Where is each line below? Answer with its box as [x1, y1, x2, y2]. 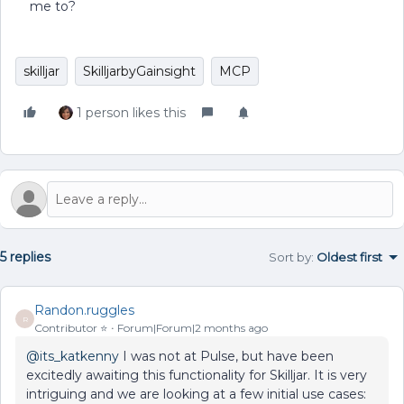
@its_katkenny [26, 348, 119, 364]
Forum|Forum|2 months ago [117, 321, 268, 335]
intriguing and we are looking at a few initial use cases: [26, 386, 366, 402]
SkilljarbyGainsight [83, 63, 196, 79]
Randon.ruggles [34, 302, 134, 318]
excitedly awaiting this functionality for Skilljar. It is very [26, 367, 367, 383]
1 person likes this [77, 105, 186, 121]
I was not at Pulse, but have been [119, 348, 334, 364]
